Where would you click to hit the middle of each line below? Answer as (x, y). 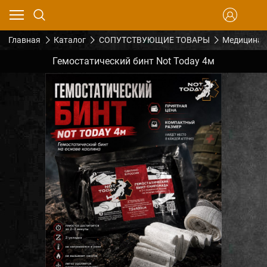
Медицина (243, 40)
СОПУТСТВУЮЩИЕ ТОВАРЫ (154, 40)
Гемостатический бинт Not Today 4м (133, 61)
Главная (24, 40)
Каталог (69, 40)
